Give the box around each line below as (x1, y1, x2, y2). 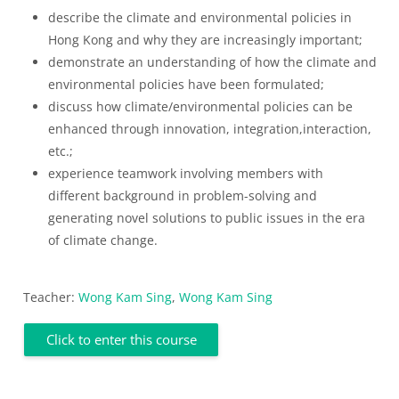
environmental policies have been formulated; (48, 76, 324, 94)
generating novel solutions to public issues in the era (48, 209, 365, 227)
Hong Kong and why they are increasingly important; (48, 31, 362, 49)
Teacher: (23, 289, 78, 306)
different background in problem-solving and (48, 187, 317, 205)
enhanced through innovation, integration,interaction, (48, 120, 371, 138)
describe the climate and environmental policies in (48, 9, 352, 27)
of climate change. (48, 232, 158, 249)
